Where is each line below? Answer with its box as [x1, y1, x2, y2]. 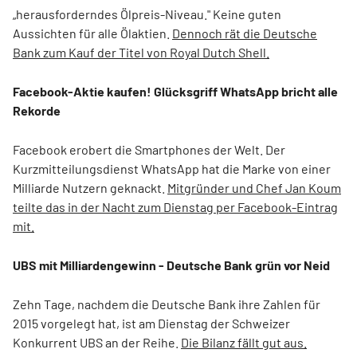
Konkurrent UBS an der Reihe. [13, 335, 181, 350]
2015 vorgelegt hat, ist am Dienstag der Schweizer [13, 316, 290, 331]
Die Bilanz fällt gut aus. [181, 335, 307, 350]
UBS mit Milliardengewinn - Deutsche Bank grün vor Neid [13, 257, 330, 273]
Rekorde [13, 103, 61, 118]
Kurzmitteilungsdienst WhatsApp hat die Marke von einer [13, 161, 331, 176]
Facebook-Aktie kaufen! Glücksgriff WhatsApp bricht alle [13, 84, 338, 99]
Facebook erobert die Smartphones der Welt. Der [13, 142, 285, 157]
